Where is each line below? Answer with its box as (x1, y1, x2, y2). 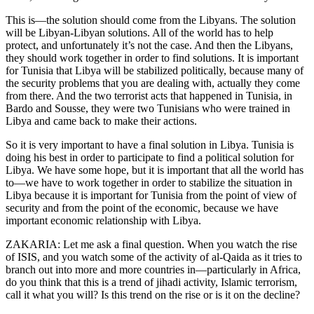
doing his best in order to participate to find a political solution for (6, 151, 294, 164)
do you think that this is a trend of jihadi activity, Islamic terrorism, (6, 276, 297, 289)
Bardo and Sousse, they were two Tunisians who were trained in (6, 102, 290, 115)
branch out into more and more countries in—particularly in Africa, (6, 264, 301, 276)
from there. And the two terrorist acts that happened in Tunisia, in (6, 90, 292, 102)
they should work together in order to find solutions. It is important (6, 52, 299, 64)
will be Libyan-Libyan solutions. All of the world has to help (6, 27, 273, 39)
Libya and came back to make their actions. (6, 115, 197, 128)
